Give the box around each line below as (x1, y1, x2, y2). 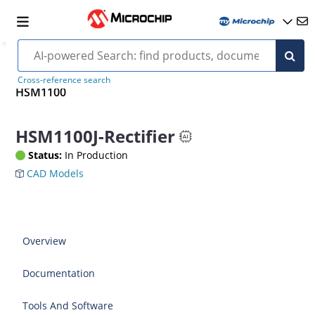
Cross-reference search (17, 74, 110, 86)
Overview (22, 233, 67, 247)
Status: (28, 148, 63, 162)
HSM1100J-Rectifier (15, 124, 176, 148)
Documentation (22, 266, 96, 280)
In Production (62, 148, 129, 162)
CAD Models (24, 166, 84, 180)
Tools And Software (22, 298, 114, 312)
